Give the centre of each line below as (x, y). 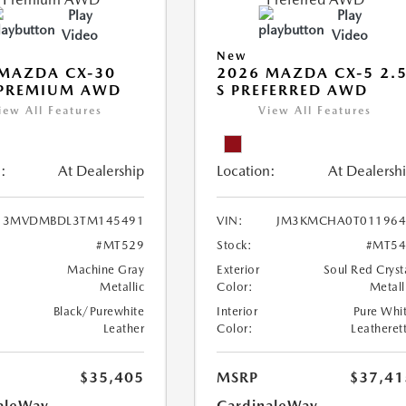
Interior (237, 311)
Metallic (122, 287)
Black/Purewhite (99, 311)
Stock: (235, 245)
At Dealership (101, 171)
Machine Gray (106, 270)
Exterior (238, 270)
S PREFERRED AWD (293, 90)
